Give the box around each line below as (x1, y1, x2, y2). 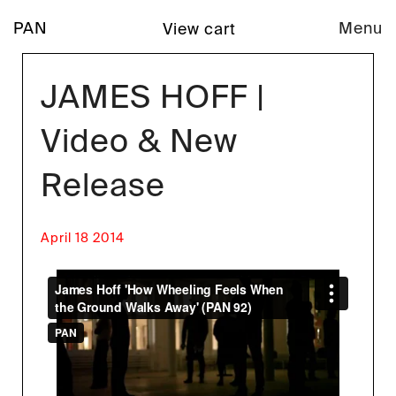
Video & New (41, 121, 238, 163)
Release (41, 165, 165, 207)
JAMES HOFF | (41, 77, 265, 118)
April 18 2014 (41, 230, 125, 247)
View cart (163, 19, 236, 40)
